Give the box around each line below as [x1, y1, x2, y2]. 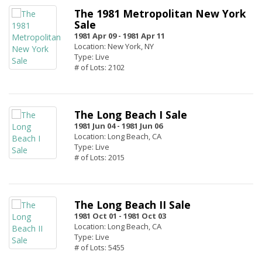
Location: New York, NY [74, 41, 154, 51]
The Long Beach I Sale [74, 108, 187, 122]
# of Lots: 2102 [74, 62, 125, 73]
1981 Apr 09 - [74, 30, 121, 41]
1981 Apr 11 [123, 30, 165, 41]
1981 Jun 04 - [74, 120, 120, 131]
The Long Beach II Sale [74, 198, 191, 212]
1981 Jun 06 [122, 120, 163, 131]
